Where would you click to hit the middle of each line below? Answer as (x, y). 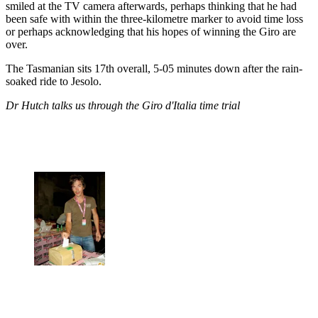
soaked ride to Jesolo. (54, 81)
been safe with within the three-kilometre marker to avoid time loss (154, 18)
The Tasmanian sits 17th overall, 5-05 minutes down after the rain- (154, 68)
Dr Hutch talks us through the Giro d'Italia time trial (123, 105)
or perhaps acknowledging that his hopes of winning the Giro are (151, 31)
